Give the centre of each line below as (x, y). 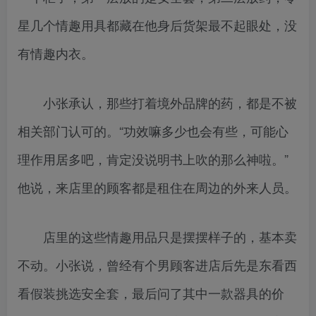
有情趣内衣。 (56, 53)
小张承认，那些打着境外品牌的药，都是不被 (157, 103)
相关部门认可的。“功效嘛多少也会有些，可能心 (153, 131)
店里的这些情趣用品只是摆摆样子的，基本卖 (157, 237)
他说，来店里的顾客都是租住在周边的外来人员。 (157, 187)
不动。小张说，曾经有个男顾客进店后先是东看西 (157, 265)
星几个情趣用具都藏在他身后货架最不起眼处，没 (157, 25)
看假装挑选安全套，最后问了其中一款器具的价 (151, 293)
